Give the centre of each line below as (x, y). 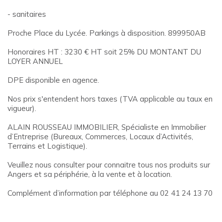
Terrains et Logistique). (47, 146)
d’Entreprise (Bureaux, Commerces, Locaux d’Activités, (100, 136)
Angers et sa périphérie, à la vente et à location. (90, 174)
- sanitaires (27, 14)
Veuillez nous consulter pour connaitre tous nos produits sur (109, 165)
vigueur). (22, 108)
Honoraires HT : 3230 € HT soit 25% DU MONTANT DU (104, 52)
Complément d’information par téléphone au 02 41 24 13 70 (110, 193)
